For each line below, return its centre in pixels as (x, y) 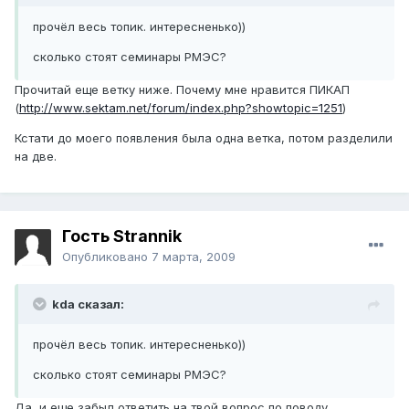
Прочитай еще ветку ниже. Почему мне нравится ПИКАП (182, 90)
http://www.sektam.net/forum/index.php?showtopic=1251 (181, 108)
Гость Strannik (122, 236)
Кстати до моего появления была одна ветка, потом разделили (204, 138)
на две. (36, 157)
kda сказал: (88, 304)
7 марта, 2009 (194, 257)
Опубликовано (107, 257)
